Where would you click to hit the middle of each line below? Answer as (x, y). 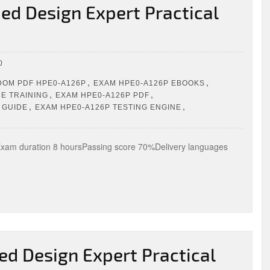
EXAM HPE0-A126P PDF (102, 95)
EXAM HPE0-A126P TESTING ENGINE (108, 107)
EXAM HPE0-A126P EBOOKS (149, 83)
